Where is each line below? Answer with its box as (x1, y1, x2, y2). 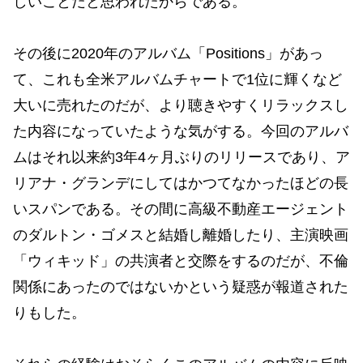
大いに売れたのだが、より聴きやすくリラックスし (13, 96, 348, 113)
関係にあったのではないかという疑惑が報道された (13, 278, 348, 295)
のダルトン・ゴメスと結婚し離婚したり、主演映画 (13, 226, 348, 243)
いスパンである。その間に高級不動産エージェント (13, 200, 348, 217)
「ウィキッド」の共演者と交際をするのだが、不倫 (13, 252, 348, 269)
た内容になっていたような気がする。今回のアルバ (13, 122, 348, 139)
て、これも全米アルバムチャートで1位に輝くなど (13, 70, 342, 88)
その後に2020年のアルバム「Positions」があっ (13, 45, 323, 62)
